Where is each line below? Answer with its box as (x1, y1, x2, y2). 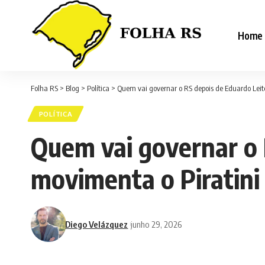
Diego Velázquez (65, 218, 128, 230)
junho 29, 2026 (131, 218, 182, 230)
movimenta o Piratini (31, 162, 260, 196)
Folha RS (31, 83, 58, 93)
